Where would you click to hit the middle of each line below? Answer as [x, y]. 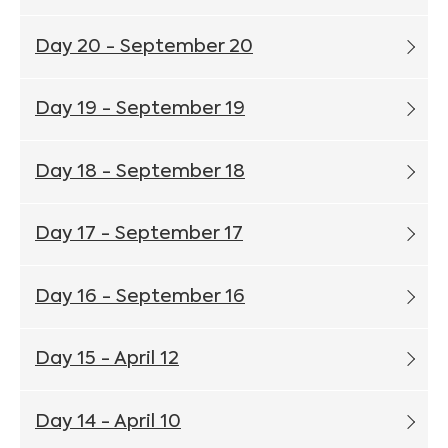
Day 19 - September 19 [140, 109]
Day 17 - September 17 [139, 234]
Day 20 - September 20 [144, 46]
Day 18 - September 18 [140, 171]
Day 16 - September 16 [140, 296]
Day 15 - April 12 [107, 359]
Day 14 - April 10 [108, 421]
